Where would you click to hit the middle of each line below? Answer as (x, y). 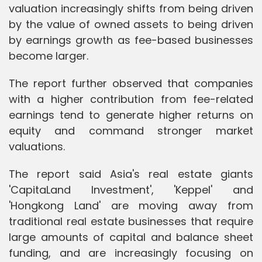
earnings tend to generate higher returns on (131, 115)
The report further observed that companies (131, 83)
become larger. (49, 56)
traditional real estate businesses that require (131, 221)
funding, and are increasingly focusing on (131, 253)
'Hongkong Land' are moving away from (131, 205)
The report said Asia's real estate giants (131, 174)
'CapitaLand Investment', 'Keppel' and (131, 189)
